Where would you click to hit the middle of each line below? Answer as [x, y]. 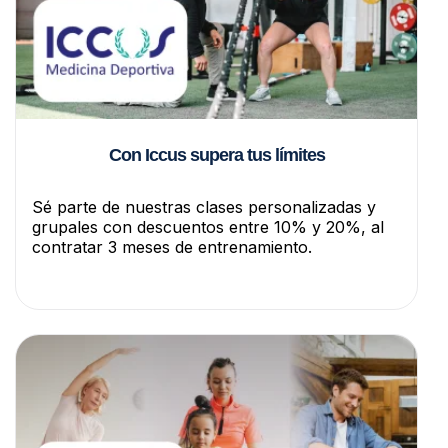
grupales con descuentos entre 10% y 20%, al [208, 227]
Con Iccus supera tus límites [216, 155]
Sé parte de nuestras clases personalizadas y [204, 207]
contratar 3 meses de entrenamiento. [172, 247]
